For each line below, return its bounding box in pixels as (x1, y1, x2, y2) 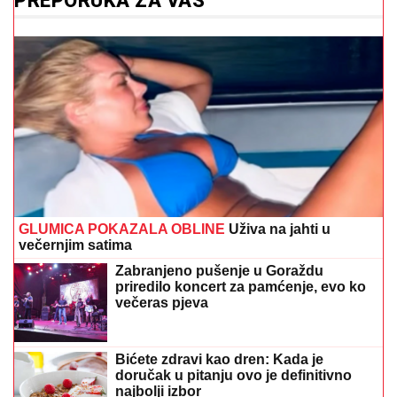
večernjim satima (19, 237, 132, 253)
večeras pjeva (115, 295, 208, 310)
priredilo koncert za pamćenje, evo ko (115, 279, 366, 294)
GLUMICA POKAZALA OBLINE (19, 222, 225, 237)
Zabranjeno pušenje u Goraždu (115, 263, 323, 278)
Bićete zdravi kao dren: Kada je (115, 352, 323, 368)
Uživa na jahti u (225, 222, 331, 237)
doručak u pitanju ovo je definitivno (115, 368, 352, 384)
